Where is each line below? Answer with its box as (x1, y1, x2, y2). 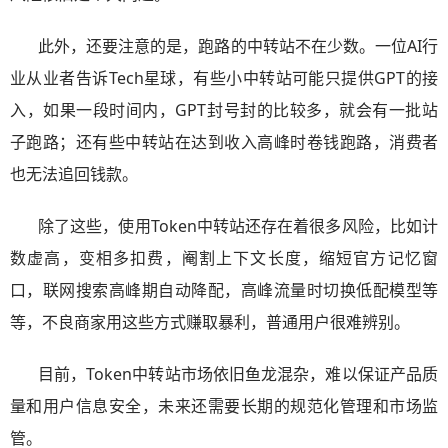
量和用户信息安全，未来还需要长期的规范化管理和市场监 (10, 395, 438, 417)
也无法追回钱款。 (10, 163, 138, 185)
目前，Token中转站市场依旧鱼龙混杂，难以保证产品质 (38, 363, 438, 385)
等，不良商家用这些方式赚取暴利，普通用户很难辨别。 (10, 311, 410, 333)
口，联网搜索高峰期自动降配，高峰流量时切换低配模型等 (10, 279, 438, 301)
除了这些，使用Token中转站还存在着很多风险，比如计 (38, 215, 438, 237)
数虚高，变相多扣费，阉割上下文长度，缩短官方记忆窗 (10, 247, 438, 269)
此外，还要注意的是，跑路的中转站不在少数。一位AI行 (38, 35, 438, 57)
